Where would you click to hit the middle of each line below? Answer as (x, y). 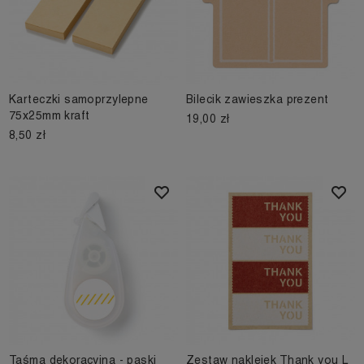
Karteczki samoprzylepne (79, 100)
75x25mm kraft (50, 116)
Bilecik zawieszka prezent (258, 100)
